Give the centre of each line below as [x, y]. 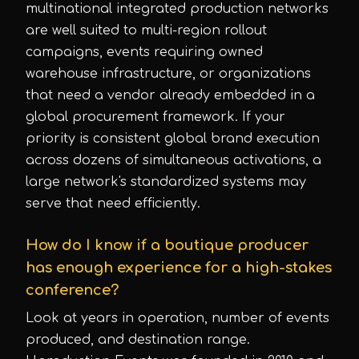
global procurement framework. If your [155, 117]
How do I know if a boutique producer [167, 245]
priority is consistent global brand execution [173, 139]
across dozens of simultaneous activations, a [173, 160]
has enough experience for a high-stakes [179, 268]
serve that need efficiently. [113, 204]
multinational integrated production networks [177, 9]
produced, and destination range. [138, 340]
